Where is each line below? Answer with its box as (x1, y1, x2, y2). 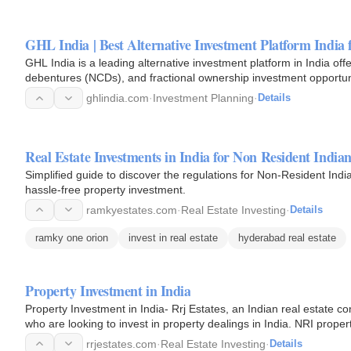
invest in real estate (128, 231, 218, 244)
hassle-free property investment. (25, 183, 186, 196)
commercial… (25, 86, 93, 99)
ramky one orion (35, 231, 108, 244)
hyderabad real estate (238, 231, 336, 244)
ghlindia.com (86, 92, 149, 104)
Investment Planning (153, 92, 254, 104)
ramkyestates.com (86, 203, 177, 216)
